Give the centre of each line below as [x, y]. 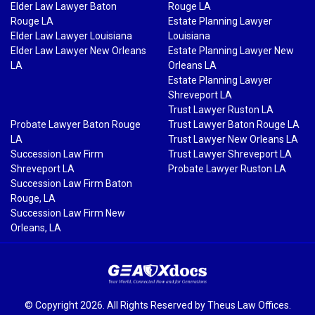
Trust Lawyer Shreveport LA [230, 154]
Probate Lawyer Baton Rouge [76, 125]
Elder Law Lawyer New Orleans [78, 51]
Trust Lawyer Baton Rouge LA [234, 125]
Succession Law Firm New [68, 213]
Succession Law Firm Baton [71, 184]
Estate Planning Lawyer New [231, 51]
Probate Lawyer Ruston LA [227, 169]
